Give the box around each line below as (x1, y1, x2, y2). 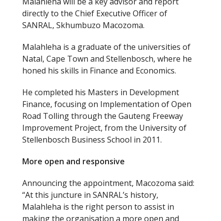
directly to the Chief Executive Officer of (22, 7, 167, 19)
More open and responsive (22, 155, 125, 167)
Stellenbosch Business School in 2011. (22, 134, 162, 145)
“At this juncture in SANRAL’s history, (22, 189, 158, 200)
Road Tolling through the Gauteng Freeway (22, 110, 183, 121)
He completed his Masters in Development (22, 86, 179, 98)
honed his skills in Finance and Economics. (22, 65, 176, 76)
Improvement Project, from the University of (22, 122, 186, 133)
